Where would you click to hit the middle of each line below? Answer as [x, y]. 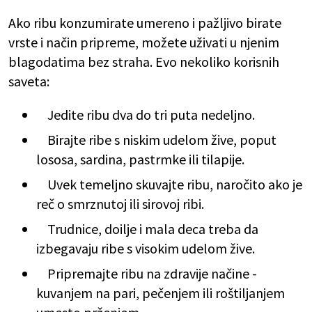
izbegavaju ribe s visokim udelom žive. [146, 248]
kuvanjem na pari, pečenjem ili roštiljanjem [161, 292]
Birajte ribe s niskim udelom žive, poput [156, 139]
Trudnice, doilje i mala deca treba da [147, 228]
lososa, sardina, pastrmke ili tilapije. [140, 159]
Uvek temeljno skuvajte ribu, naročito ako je [169, 184]
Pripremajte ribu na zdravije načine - [147, 273]
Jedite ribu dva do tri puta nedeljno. [146, 114]
